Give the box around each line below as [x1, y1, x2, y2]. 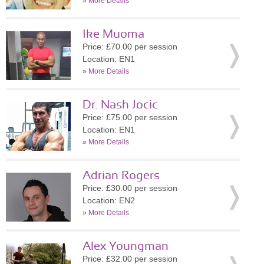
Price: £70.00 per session [82, 42, 177, 51]
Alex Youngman [82, 240, 169, 252]
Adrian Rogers [82, 170, 160, 181]
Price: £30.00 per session [82, 183, 177, 193]
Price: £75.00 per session [82, 113, 177, 122]
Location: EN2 [82, 196, 135, 205]
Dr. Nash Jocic [82, 99, 158, 111]
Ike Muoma [82, 28, 144, 40]
